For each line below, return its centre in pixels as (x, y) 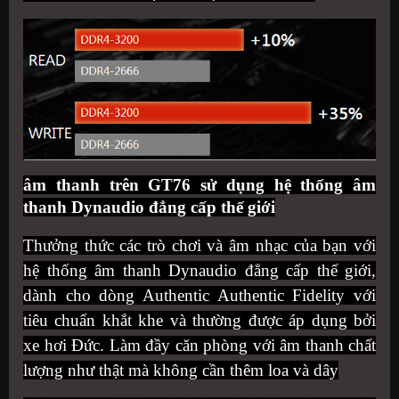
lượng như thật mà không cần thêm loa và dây (181, 370)
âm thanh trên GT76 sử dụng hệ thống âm (199, 185)
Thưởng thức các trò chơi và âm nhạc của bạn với (199, 246)
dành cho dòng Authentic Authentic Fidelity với (199, 296)
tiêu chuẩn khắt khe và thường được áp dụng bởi (199, 321)
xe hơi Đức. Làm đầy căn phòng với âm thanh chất (199, 346)
